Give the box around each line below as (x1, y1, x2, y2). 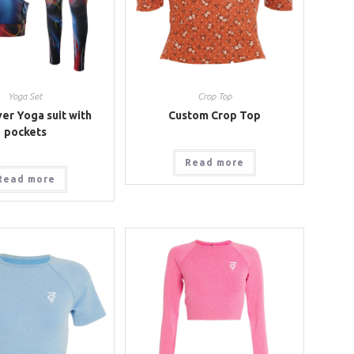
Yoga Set (8, 91, 43, 102)
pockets (4, 126, 47, 139)
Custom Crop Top (168, 109, 261, 122)
